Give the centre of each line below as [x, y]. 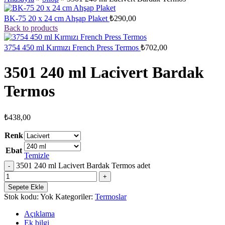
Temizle [37, 155]
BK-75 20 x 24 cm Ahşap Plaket [57, 18]
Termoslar [111, 196]
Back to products [31, 28]
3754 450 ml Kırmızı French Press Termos [72, 47]
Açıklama [39, 213]
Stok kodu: [22, 196]
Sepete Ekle [26, 187]
